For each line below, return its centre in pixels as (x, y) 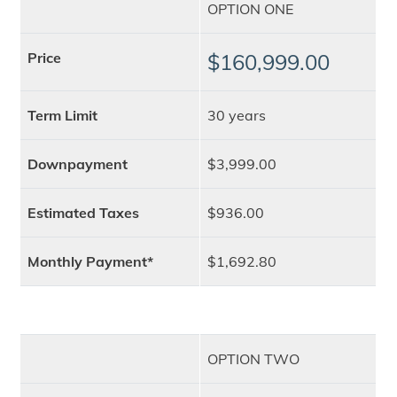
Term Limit (62, 115)
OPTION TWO (253, 359)
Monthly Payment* (90, 261)
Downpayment (77, 164)
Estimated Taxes (83, 213)
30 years (236, 115)
